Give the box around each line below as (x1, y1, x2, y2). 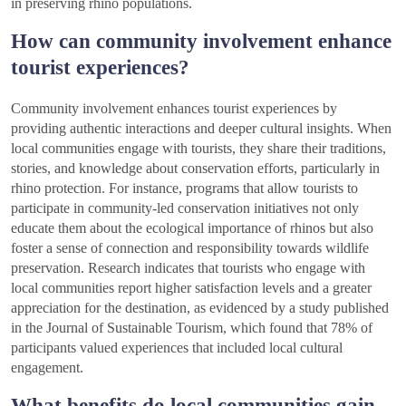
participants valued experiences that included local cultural (11, 340, 343, 356)
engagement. (11, 360, 83, 376)
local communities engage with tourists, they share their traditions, (11, 140, 386, 157)
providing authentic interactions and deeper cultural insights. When (11, 121, 391, 137)
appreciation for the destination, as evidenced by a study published (11, 300, 389, 316)
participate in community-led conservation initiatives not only (11, 200, 359, 217)
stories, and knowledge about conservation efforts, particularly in (11, 160, 380, 177)
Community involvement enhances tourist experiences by (11, 101, 337, 117)
